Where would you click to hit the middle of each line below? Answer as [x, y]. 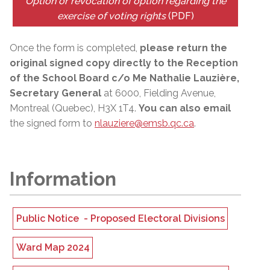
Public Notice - [53, 219]
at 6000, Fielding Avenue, [159, 93]
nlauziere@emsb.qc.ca [144, 123]
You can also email [185, 108]
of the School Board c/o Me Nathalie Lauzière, [124, 78]
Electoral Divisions [180, 219]
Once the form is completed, [75, 48]
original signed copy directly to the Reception [124, 63]
